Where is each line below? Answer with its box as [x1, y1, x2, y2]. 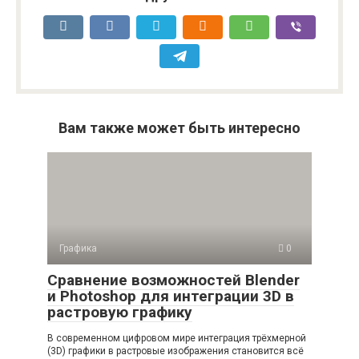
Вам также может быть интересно [58, 119, 301, 136]
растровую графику [47, 303, 192, 321]
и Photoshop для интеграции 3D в [47, 287, 294, 305]
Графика [59, 243, 97, 254]
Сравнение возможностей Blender [47, 271, 300, 289]
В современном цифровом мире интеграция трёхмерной [47, 333, 306, 344]
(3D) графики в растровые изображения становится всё [47, 345, 304, 357]
